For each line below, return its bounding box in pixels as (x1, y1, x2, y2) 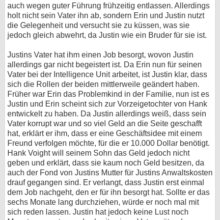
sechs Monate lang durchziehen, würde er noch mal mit (7, 198, 199, 206)
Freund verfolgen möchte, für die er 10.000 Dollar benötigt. (7, 139, 210, 147)
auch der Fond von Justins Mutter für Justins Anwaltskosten (7, 168, 213, 177)
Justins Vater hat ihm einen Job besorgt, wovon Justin (7, 51, 193, 59)
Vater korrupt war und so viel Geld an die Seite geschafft (7, 119, 202, 128)
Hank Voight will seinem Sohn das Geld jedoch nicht (7, 149, 190, 157)
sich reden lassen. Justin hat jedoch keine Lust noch (7, 208, 189, 216)
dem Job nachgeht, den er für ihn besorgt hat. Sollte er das (7, 188, 210, 196)
